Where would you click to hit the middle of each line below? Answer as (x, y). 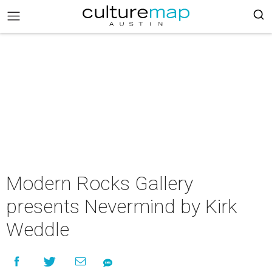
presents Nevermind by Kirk (122, 206)
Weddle (38, 229)
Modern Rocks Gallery (100, 183)
